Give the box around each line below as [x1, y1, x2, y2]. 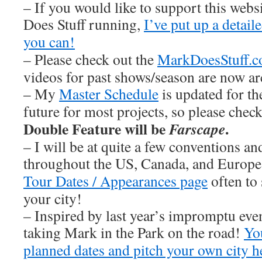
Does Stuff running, [23, 14, 144, 34]
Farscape [169, 118, 225, 139]
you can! [23, 32, 75, 51]
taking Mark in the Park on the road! [23, 222, 244, 242]
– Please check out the [23, 49, 157, 69]
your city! [23, 188, 82, 208]
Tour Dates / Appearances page [23, 171, 208, 191]
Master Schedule [59, 84, 158, 104]
